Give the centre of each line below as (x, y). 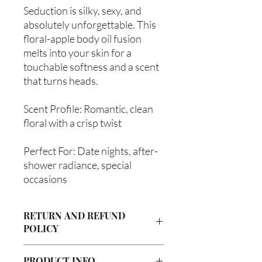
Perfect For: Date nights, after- (91, 151)
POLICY (41, 228)
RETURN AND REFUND (74, 215)
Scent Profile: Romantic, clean (88, 108)
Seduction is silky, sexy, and (82, 10)
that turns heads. (61, 80)
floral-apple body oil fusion (82, 38)
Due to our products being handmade (90, 250)
